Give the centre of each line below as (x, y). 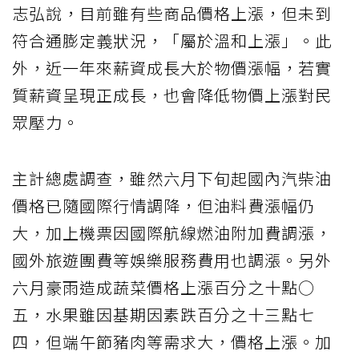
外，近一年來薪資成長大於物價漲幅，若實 (172, 68)
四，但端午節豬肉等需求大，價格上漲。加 (172, 342)
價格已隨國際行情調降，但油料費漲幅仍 (163, 206)
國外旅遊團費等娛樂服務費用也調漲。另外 (172, 260)
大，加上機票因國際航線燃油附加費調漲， (172, 233)
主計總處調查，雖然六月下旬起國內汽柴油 (172, 179)
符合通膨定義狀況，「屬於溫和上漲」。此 (172, 41)
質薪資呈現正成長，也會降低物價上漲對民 (172, 95)
